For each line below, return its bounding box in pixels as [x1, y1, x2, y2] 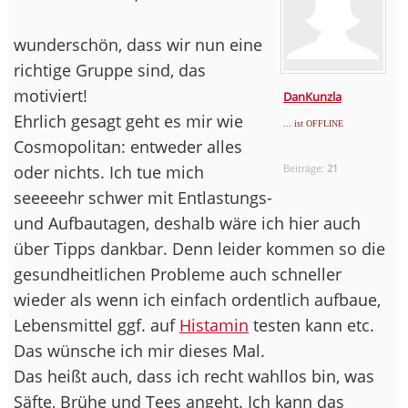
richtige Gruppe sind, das [14, 58, 206, 81]
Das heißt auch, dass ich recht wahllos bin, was [14, 364, 374, 387]
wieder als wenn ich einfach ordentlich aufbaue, [14, 288, 381, 311]
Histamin [179, 313, 249, 336]
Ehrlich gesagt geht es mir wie [14, 109, 243, 132]
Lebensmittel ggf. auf [14, 313, 179, 336]
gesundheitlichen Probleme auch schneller [14, 262, 342, 285]
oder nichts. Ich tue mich [14, 160, 204, 183]
